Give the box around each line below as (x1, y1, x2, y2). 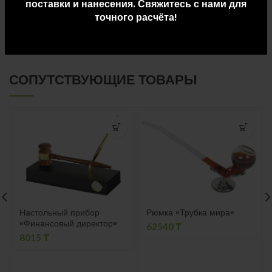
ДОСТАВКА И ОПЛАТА (9, 18, 101, 30)
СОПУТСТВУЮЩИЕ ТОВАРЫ (9, 70, 197, 89)
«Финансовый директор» (19, 217, 117, 230)
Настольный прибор (19, 206, 100, 219)
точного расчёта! (95, 10, 177, 24)
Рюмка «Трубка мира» (146, 206, 234, 219)
